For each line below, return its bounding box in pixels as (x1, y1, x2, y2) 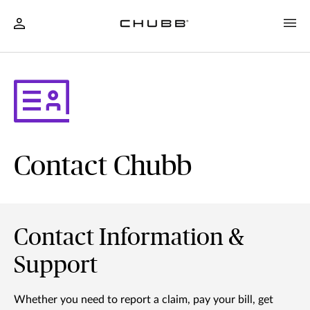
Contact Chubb (14, 153, 192, 181)
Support (14, 254, 98, 278)
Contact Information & (14, 226, 244, 250)
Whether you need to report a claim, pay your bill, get (14, 294, 273, 306)
